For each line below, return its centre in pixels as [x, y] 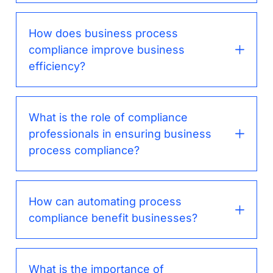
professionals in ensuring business [120, 134]
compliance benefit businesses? [113, 218]
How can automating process [105, 202]
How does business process [104, 34]
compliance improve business [107, 50]
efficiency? [57, 66]
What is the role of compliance [108, 118]
